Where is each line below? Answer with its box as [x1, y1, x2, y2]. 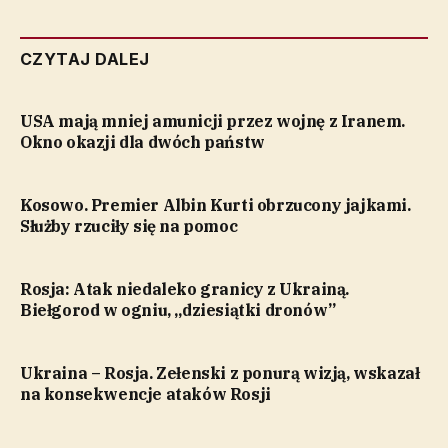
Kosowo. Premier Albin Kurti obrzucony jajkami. [20, 195, 411, 215]
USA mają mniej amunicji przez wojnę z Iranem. [20, 111, 405, 131]
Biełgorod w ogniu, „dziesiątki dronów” [20, 300, 336, 320]
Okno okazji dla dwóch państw [20, 132, 265, 152]
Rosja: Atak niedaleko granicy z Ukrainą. [20, 279, 350, 299]
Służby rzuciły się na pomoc [20, 216, 238, 236]
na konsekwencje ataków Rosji [20, 384, 271, 404]
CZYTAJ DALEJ [20, 49, 150, 69]
